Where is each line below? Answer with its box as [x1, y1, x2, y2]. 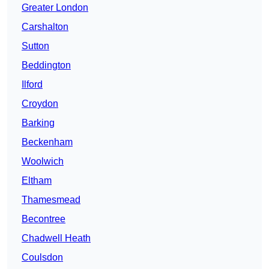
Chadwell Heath [22, 233, 91, 244]
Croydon [22, 98, 58, 109]
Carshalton [22, 22, 68, 32]
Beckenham [22, 137, 73, 148]
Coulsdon [22, 252, 63, 263]
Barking [22, 118, 55, 128]
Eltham [22, 175, 52, 186]
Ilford [22, 79, 43, 90]
